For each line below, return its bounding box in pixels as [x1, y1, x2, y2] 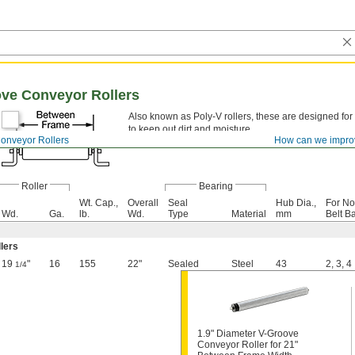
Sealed [168, 258, 199, 269]
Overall [128, 197, 158, 208]
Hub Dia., [276, 197, 316, 208]
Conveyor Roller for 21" [197, 339, 298, 350]
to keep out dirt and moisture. [128, 124, 253, 135]
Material [231, 208, 266, 219]
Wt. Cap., [79, 197, 118, 208]
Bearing [198, 181, 233, 192]
